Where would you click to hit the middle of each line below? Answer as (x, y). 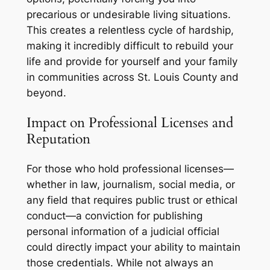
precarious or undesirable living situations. (128, 14)
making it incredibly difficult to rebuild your (130, 46)
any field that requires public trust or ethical (132, 200)
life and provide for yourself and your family (132, 61)
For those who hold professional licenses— (130, 169)
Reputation (58, 139)
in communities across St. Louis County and (132, 77)
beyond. (46, 93)
